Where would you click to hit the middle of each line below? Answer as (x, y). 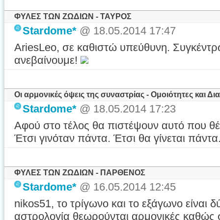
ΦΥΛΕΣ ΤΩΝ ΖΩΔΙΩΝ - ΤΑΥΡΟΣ (73, 16)
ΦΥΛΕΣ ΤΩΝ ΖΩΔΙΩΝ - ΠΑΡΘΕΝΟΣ (80, 173)
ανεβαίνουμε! (47, 60)
